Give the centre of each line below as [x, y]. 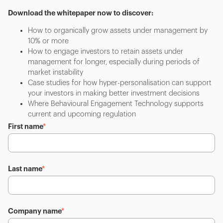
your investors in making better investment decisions [114, 94]
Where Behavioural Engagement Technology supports [116, 104]
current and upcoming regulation [82, 114]
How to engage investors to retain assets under [106, 52]
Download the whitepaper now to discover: [81, 13]
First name [25, 126]
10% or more [48, 41]
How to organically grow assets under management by [118, 31]
